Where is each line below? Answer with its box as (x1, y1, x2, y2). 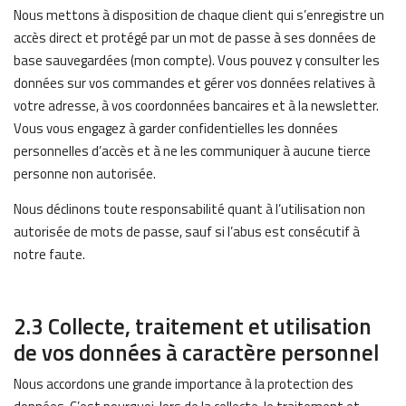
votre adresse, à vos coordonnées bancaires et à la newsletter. (14, 95, 379, 116)
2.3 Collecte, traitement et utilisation (14, 309, 372, 343)
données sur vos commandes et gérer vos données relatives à (14, 72, 375, 93)
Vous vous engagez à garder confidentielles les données (14, 118, 338, 139)
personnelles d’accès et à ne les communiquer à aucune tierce (14, 140, 371, 161)
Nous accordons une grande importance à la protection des (14, 373, 353, 394)
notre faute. (14, 244, 85, 265)
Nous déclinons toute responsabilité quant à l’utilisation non (14, 198, 365, 219)
